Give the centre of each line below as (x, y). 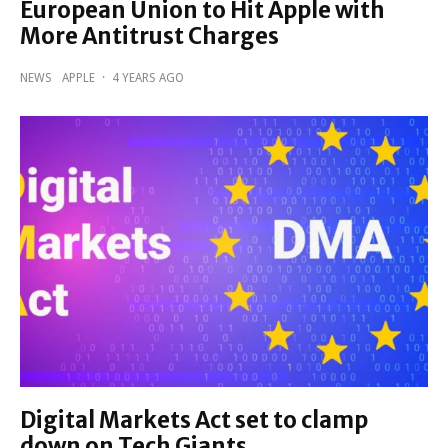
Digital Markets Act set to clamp (194, 420)
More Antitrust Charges (149, 35)
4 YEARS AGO (148, 77)
